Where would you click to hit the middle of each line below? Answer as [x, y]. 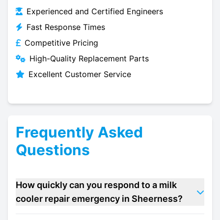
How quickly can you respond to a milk [96, 185]
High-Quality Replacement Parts [89, 58]
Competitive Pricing [61, 43]
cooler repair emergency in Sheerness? [99, 199]
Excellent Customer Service [80, 74]
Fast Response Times [66, 27]
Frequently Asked [79, 132]
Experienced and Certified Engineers [95, 11]
